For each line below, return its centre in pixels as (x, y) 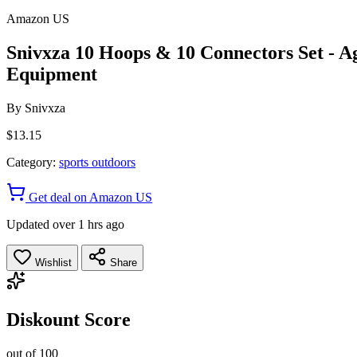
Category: (31, 162)
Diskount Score (69, 319)
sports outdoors (97, 162)
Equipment (52, 74)
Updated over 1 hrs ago (65, 224)
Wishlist (52, 262)
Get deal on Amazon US (89, 197)
